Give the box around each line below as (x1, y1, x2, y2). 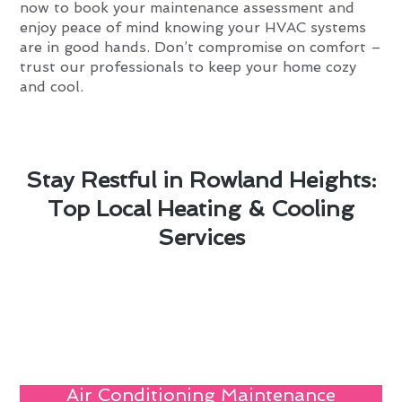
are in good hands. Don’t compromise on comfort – (20, 38, 382, 56)
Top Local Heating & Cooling (48, 196, 354, 223)
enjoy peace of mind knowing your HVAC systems (20, 18, 367, 36)
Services (157, 224, 245, 251)
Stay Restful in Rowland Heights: (26, 167, 376, 194)
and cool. (20, 77, 84, 95)
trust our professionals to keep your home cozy (20, 57, 357, 75)
